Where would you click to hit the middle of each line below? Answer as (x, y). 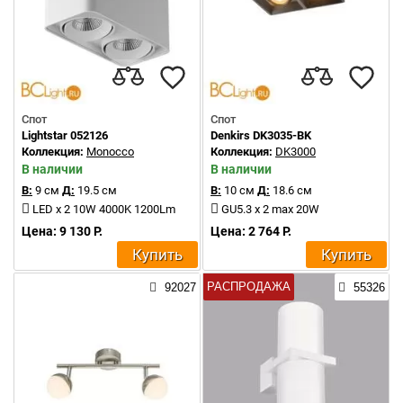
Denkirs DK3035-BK (261, 135)
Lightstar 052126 (65, 135)
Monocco (110, 152)
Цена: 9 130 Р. (62, 231)
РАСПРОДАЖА (249, 287)
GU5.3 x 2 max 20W (270, 209)
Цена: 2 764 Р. (251, 231)
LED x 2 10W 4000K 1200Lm (104, 209)
